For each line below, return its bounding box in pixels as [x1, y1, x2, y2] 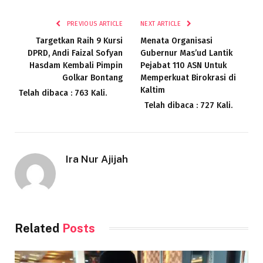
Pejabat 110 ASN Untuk [140, 60, 227, 70]
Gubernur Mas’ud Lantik [140, 48, 232, 58]
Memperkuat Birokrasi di [140, 72, 236, 83]
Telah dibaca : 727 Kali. [144, 100, 232, 110]
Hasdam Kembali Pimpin [29, 60, 123, 70]
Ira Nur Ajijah [66, 153, 128, 165]
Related [15, 221, 62, 235]
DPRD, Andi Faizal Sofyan [28, 48, 123, 58]
